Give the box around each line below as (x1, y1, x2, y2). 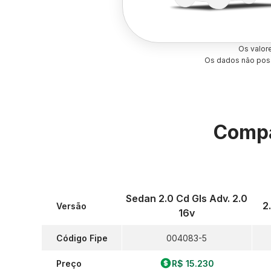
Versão (56, 200, 87, 211)
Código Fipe (56, 232, 108, 243)
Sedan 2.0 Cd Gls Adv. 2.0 (126, 192, 248, 204)
